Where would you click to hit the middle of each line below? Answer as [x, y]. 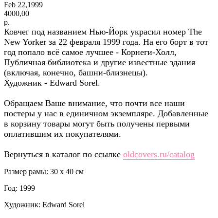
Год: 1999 [19, 188]
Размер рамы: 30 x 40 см [44, 171]
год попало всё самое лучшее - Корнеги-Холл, [90, 52]
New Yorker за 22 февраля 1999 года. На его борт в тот [106, 42]
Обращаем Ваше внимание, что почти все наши [94, 103]
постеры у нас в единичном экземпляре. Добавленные [106, 113]
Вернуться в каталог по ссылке [64, 154]
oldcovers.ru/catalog [159, 154]
